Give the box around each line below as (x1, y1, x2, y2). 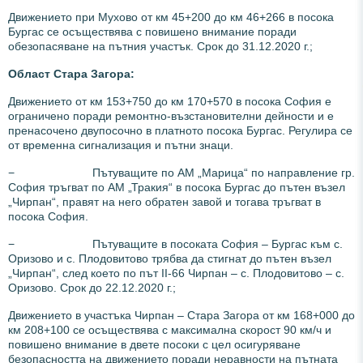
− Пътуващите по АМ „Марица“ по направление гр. (8, 165, 355, 179)
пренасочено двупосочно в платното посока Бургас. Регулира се (8, 123, 352, 137)
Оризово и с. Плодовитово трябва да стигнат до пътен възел (8, 251, 331, 265)
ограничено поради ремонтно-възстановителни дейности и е (8, 109, 334, 122)
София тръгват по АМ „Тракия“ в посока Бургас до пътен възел (8, 180, 345, 194)
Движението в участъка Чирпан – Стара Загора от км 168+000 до (8, 308, 355, 322)
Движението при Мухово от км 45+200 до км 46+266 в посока (8, 10, 334, 23)
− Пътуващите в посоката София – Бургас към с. (8, 237, 343, 250)
